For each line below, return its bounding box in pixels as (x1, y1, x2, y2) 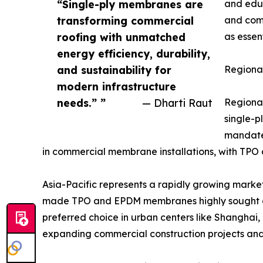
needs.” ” (57, 96, 106, 110)
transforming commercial (57, 14, 194, 28)
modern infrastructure (57, 80, 176, 93)
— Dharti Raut (142, 96, 213, 110)
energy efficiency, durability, (57, 47, 210, 60)
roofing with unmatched (57, 31, 186, 44)
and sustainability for (57, 63, 171, 77)
